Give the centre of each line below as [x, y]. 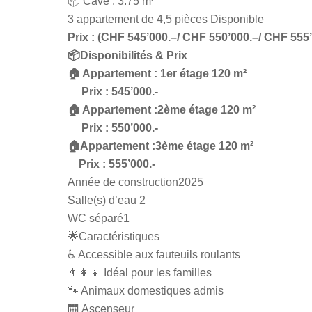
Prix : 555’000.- [111, 164]
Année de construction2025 [135, 182]
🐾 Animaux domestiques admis [146, 291]
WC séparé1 [99, 218]
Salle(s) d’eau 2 [107, 200]
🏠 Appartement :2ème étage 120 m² [162, 110]
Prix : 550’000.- [113, 128]
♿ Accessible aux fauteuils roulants [154, 255]
